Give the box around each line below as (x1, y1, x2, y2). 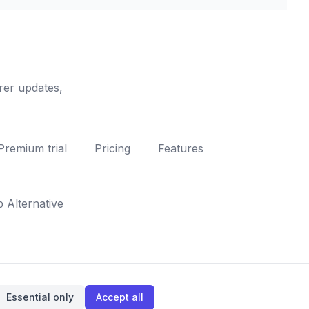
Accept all (96, 291, 143, 303)
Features (158, 141, 203, 155)
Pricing (94, 141, 130, 155)
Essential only (6, 291, 74, 303)
